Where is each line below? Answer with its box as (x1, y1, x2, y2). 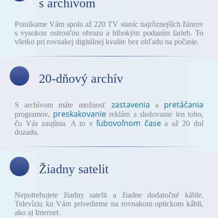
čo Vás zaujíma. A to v (15, 119, 97, 127)
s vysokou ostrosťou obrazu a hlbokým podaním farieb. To (15, 29, 203, 37)
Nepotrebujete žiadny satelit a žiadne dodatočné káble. (15, 191, 203, 199)
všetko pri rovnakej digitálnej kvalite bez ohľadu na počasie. (15, 37, 199, 46)
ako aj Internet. (15, 208, 60, 217)
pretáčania (164, 99, 204, 110)
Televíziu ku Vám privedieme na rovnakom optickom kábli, (15, 200, 203, 208)
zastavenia (111, 99, 150, 110)
